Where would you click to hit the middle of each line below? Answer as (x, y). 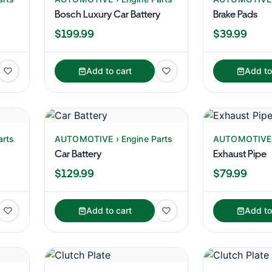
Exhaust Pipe (240, 154)
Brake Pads (235, 14)
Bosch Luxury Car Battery (107, 14)
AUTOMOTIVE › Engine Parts (114, 139)
